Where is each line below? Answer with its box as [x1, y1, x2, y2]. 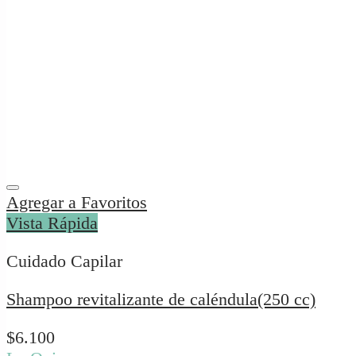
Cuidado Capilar [6, 251, 122, 272]
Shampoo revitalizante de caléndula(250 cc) [6, 289, 315, 310]
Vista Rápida [6, 213, 98, 234]
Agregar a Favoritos [6, 192, 147, 213]
